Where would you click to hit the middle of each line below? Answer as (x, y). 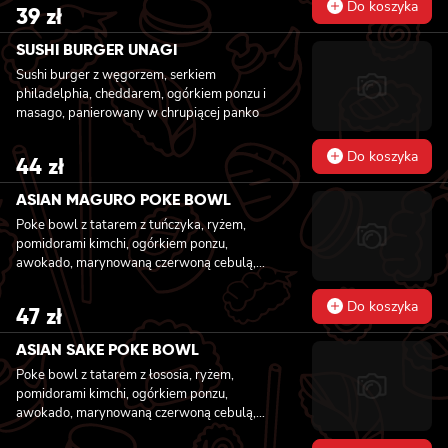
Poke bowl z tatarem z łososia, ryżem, (125, 374)
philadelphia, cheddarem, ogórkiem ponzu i (141, 93)
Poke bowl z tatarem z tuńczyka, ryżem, (131, 224)
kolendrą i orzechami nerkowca (106, 300)
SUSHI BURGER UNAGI (96, 49)
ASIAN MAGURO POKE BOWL (123, 199)
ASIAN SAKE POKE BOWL (107, 349)
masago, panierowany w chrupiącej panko (137, 112)
